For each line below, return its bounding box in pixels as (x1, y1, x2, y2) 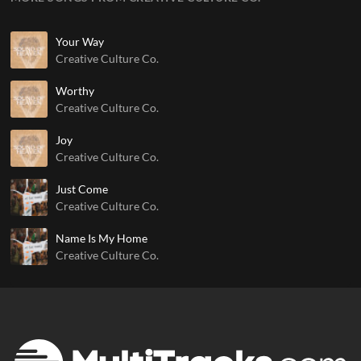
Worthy (55, 83, 94, 98)
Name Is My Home (55, 230, 147, 245)
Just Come (55, 181, 108, 196)
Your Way (55, 34, 104, 48)
